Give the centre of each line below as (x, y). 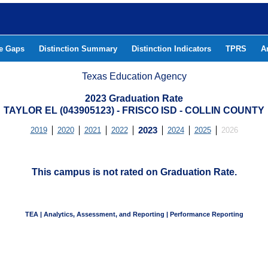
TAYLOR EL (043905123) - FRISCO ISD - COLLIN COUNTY (134, 110)
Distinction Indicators (171, 49)
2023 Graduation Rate (134, 98)
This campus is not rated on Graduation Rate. (134, 172)
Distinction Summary (78, 49)
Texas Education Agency (134, 76)
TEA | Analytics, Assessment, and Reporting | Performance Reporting (134, 214)
